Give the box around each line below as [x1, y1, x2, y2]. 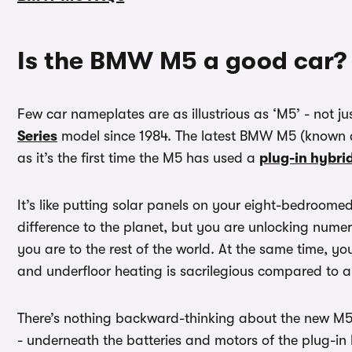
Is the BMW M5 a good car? [17, 46, 346, 76]
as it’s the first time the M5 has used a [17, 150, 259, 167]
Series [17, 128, 57, 145]
